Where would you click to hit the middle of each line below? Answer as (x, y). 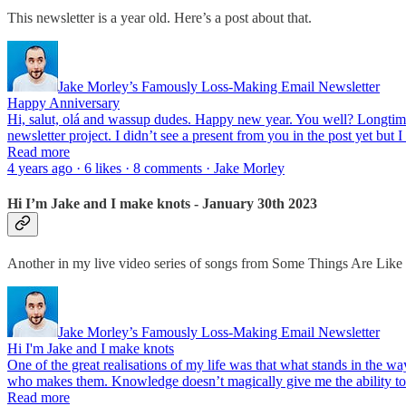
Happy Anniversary (63, 102)
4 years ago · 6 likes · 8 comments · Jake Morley (146, 168)
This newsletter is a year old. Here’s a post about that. (159, 17)
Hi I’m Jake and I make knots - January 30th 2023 (162, 203)
